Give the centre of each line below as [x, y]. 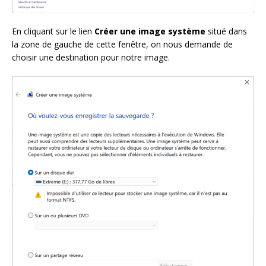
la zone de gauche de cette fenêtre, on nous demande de [122, 45]
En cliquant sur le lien [53, 31]
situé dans [227, 31]
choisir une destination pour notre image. [91, 58]
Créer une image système [151, 31]
